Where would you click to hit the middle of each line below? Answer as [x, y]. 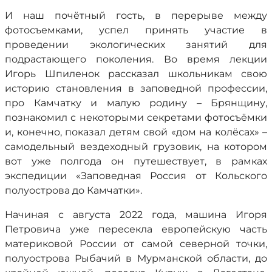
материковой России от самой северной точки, [136, 244]
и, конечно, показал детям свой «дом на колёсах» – [136, 132]
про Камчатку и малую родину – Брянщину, [136, 103]
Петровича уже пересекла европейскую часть [136, 229]
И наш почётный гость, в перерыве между [136, 15]
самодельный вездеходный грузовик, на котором [136, 147]
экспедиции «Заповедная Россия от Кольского [136, 176]
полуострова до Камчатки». [73, 190]
